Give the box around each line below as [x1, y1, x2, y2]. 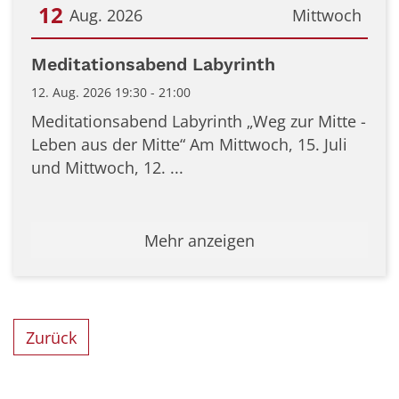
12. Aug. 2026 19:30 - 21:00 [31, 83, 191, 101]
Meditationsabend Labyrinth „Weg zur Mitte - [31, 110, 366, 132]
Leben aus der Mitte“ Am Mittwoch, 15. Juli [31, 133, 347, 155]
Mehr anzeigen [144, 229, 255, 251]
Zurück [26, 326, 77, 348]
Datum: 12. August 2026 [30, 44, 208, 66]
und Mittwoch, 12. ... [31, 156, 183, 178]
